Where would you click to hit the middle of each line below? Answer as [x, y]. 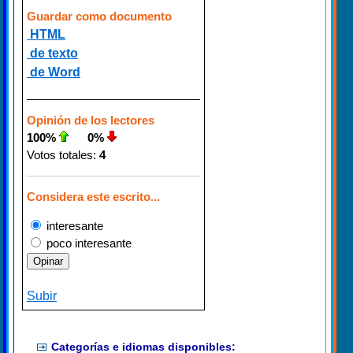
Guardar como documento [99, 17]
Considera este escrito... [93, 197]
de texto [52, 54]
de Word [54, 72]
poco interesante [87, 243]
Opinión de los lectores [91, 121]
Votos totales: [61, 155]
